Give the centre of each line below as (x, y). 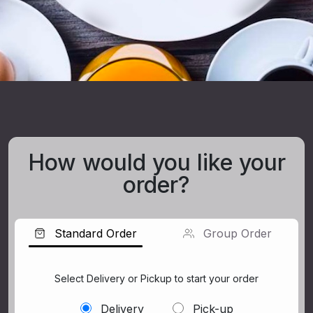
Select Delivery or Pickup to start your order (156, 278)
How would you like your (156, 162)
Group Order (238, 233)
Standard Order (96, 233)
